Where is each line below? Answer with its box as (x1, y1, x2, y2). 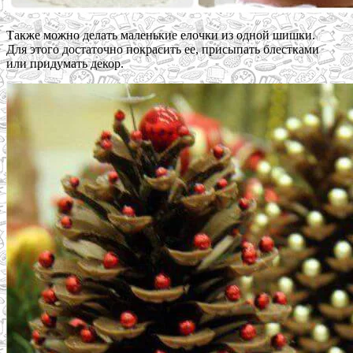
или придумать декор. (6, 56, 124, 70)
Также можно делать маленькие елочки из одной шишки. (6, 28, 315, 42)
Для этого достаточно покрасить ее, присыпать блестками (6, 42, 319, 56)
